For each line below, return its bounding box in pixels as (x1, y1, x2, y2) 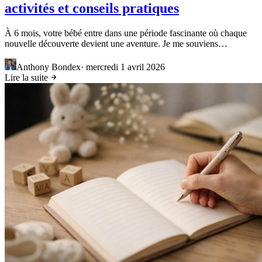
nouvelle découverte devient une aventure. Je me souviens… (5, 38, 227, 49)
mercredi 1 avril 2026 (86, 61, 165, 72)
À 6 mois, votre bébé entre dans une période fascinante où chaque (5, 27, 247, 38)
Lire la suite (5, 72, 50, 82)
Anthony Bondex (16, 61, 81, 72)
